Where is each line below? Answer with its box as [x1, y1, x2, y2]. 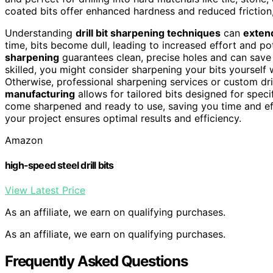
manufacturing [5, 87, 75, 100]
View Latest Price [5, 184, 85, 197]
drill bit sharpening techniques [76, 26, 221, 39]
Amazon [5, 133, 43, 146]
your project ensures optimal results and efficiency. [5, 112, 241, 124]
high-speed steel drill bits [5, 159, 114, 172]
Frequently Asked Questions [5, 252, 188, 271]
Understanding [5, 26, 76, 39]
